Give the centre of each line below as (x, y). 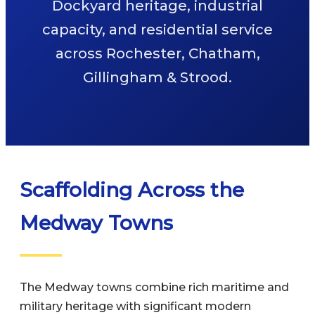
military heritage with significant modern (135, 306)
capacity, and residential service (157, 30)
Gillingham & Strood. (157, 77)
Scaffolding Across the (132, 190)
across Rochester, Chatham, (157, 53)
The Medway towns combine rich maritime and (154, 287)
